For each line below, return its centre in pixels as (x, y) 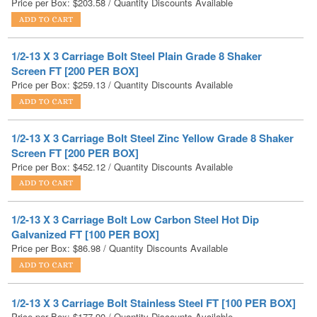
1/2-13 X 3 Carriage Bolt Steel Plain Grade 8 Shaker (137, 17)
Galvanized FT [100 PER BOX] (85, 196)
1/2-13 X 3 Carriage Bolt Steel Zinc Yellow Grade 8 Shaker (152, 99)
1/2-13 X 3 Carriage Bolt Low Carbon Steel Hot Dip (135, 181)
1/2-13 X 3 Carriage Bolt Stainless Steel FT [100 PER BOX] (154, 264)
